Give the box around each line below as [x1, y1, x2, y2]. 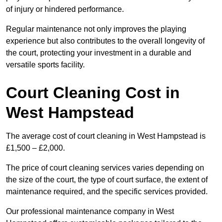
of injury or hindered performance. [6, 5, 124, 14]
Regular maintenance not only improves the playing [6, 25, 186, 34]
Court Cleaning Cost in [6, 84, 180, 102]
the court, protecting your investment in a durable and [6, 49, 191, 57]
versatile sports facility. [6, 60, 85, 69]
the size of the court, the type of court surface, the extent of [6, 175, 208, 184]
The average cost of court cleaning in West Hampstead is [6, 132, 206, 141]
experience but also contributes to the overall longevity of [6, 37, 205, 46]
